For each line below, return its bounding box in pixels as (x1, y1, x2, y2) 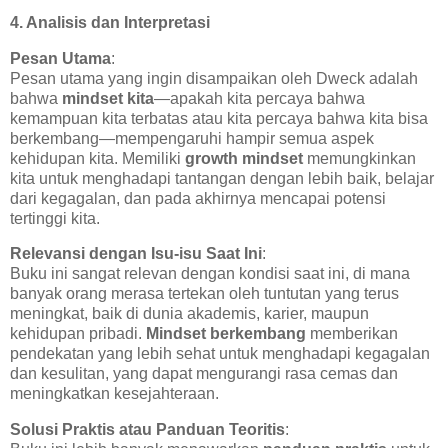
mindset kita (62, 89, 154, 107)
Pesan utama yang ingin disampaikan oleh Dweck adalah (10, 69, 418, 87)
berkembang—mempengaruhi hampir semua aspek (10, 129, 374, 147)
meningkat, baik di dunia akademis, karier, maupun (10, 305, 369, 323)
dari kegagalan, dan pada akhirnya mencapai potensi (10, 189, 386, 207)
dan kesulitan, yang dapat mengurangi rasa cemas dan (10, 365, 398, 383)
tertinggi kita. (10, 209, 100, 227)
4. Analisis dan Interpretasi (10, 13, 210, 31)
